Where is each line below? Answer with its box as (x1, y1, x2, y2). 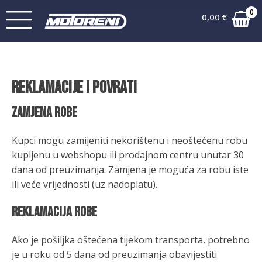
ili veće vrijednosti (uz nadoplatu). (12, 178, 157, 191)
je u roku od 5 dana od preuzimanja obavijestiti (12, 248, 217, 261)
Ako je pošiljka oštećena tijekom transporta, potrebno (12, 233, 250, 246)
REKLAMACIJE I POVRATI (12, 77, 137, 98)
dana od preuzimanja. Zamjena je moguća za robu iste (12, 163, 249, 176)
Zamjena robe (12, 104, 77, 121)
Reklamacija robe (12, 204, 97, 220)
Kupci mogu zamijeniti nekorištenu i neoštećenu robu (12, 134, 247, 147)
